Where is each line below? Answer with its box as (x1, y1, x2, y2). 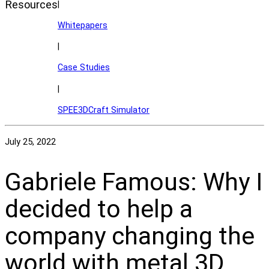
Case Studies (58, 62, 110, 73)
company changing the (5, 221, 255, 250)
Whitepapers (58, 20, 107, 30)
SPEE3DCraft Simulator (58, 104, 150, 115)
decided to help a (5, 194, 193, 223)
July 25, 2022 (5, 136, 56, 147)
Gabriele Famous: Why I (5, 167, 262, 196)
